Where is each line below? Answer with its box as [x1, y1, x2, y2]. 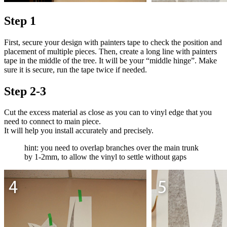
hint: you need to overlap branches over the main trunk [24, 143, 199, 153]
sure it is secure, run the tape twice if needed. [4, 65, 147, 74]
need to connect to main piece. [4, 117, 101, 126]
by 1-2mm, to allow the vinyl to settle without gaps [24, 153, 186, 162]
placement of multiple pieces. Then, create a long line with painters [4, 47, 217, 56]
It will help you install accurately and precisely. [4, 126, 154, 135]
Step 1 [4, 14, 36, 27]
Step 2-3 [4, 84, 46, 98]
